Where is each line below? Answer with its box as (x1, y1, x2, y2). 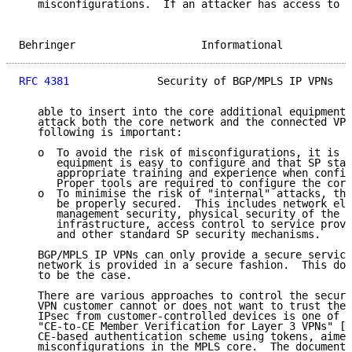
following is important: (19, 126, 182, 139)
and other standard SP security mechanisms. (19, 228, 321, 241)
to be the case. (19, 269, 132, 282)
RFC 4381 (19, 75, 69, 88)
